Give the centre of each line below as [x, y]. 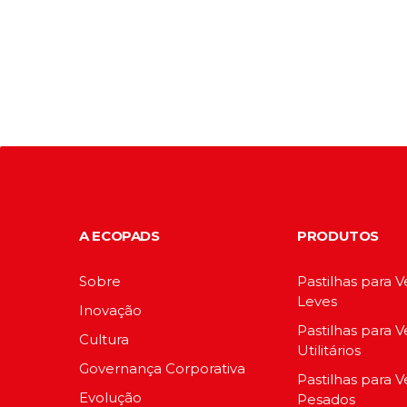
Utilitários [329, 351]
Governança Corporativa [162, 369]
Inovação [110, 311]
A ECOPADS [119, 236]
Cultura [104, 340]
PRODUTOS [338, 236]
